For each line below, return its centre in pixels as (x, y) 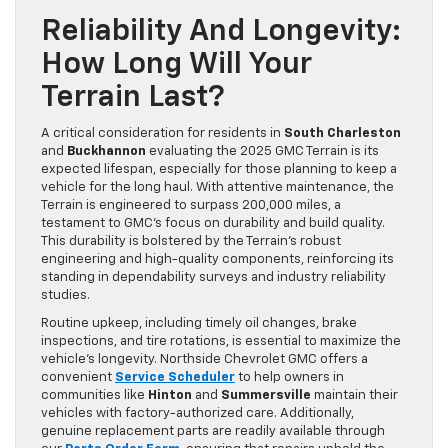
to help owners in (289, 378)
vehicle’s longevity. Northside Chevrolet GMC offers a (204, 360)
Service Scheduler (175, 378)
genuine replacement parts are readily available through (213, 432)
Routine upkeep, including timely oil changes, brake (199, 324)
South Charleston (342, 134)
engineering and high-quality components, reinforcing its (217, 260)
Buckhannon (106, 152)
